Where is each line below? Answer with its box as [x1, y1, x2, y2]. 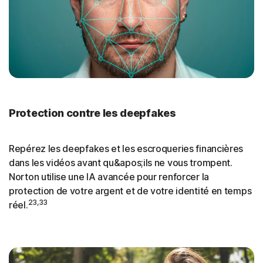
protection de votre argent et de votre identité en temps [9, 185, 252, 197]
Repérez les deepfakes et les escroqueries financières [9, 143, 244, 155]
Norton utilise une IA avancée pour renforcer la [9, 171, 209, 183]
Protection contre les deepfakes [9, 107, 176, 120]
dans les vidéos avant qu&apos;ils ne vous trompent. [9, 157, 232, 169]
